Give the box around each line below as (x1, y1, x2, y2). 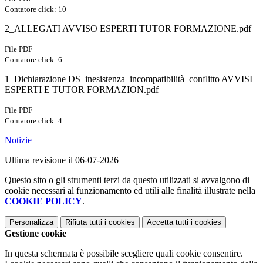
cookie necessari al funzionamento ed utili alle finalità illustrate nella (5, 186, 255, 196)
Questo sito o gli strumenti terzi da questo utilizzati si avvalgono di (5, 175, 249, 186)
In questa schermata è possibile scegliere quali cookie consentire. (5, 248, 243, 259)
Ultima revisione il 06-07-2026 (5, 155, 119, 166)
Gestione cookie (5, 228, 66, 239)
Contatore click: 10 (5, 5, 66, 14)
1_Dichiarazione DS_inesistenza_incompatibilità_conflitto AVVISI (5, 74, 252, 85)
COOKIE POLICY (5, 196, 82, 207)
